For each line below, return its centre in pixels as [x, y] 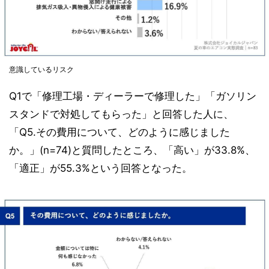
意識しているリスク [41, 70]
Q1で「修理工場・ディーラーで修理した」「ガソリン [133, 96]
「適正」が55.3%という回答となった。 [101, 168]
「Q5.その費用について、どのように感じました [119, 132]
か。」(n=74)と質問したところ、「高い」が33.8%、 [132, 150]
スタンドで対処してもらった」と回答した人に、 [121, 114]
